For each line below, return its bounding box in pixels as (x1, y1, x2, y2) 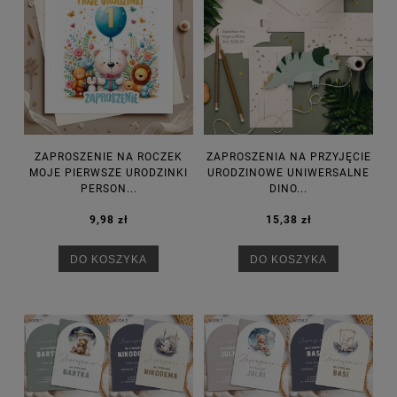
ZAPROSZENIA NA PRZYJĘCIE (206, 150, 371, 163)
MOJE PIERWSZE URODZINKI (29, 166, 188, 179)
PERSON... (80, 182, 137, 195)
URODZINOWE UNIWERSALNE (207, 166, 370, 179)
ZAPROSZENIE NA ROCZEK (35, 150, 183, 163)
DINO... (269, 182, 307, 195)
